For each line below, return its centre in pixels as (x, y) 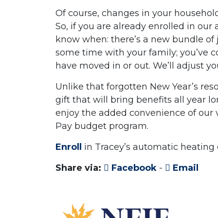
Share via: (78, 168)
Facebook (133, 168)
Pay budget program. (103, 126)
